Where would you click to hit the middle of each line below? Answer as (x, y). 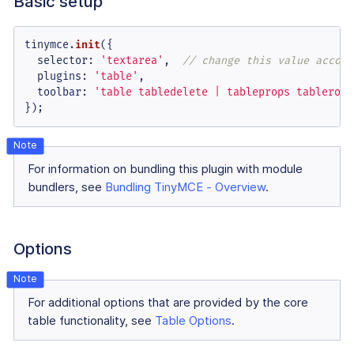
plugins (59, 76)
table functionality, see (91, 320)
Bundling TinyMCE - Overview (185, 187)
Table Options (193, 320)
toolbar (59, 92)
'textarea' (132, 60)
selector (62, 60)
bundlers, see (66, 187)
